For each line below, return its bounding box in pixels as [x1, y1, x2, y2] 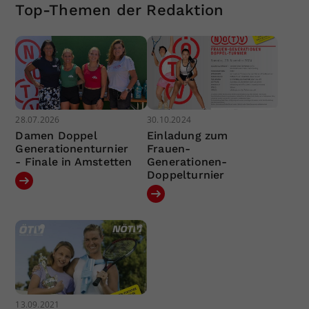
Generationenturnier [15, 142, 129, 156]
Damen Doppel [15, 129, 97, 143]
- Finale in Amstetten [15, 155, 132, 169]
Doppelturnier [146, 168, 225, 182]
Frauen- [146, 142, 191, 156]
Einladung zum [146, 129, 228, 143]
